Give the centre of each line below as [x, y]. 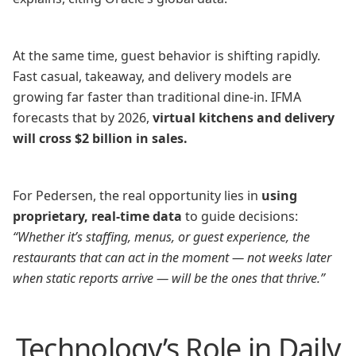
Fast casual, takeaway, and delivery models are [152, 76]
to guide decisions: [240, 216]
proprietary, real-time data [97, 216]
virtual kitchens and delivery [244, 118]
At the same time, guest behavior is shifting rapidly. [166, 56]
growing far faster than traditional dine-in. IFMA [157, 97]
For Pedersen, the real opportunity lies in [137, 195]
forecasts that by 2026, [83, 118]
